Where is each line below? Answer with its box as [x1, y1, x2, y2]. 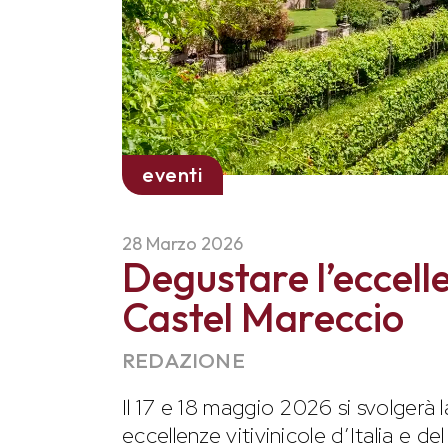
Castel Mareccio [122, 291, 404, 342]
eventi [142, 161, 203, 187]
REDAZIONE [122, 346, 245, 373]
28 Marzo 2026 [122, 231, 243, 255]
